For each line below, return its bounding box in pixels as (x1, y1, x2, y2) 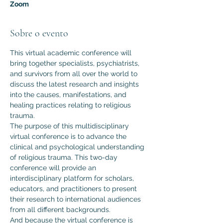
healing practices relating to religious (10, 101, 133, 109)
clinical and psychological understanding (10, 143, 146, 151)
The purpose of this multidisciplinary (10, 122, 131, 130)
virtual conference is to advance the (10, 132, 128, 140)
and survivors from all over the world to (10, 70, 139, 78)
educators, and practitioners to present (10, 185, 139, 193)
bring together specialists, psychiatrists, (10, 59, 141, 67)
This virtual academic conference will (10, 49, 133, 57)
